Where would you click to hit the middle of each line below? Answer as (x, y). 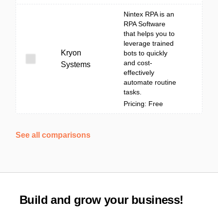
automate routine (150, 82)
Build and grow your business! (101, 200)
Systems (76, 64)
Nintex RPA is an (149, 14)
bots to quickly (145, 53)
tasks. (133, 92)
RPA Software (145, 24)
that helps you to (149, 34)
